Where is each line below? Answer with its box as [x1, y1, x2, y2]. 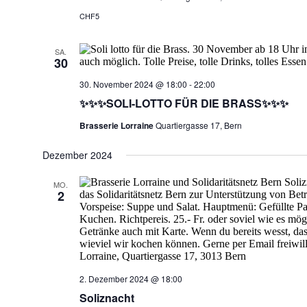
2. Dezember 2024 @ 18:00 [79, 273, 182, 284]
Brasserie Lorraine [79, 119, 156, 132]
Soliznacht [79, 290, 134, 306]
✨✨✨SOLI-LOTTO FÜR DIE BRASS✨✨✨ [79, 95, 288, 111]
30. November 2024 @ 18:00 [79, 78, 187, 90]
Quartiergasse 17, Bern [155, 119, 242, 131]
